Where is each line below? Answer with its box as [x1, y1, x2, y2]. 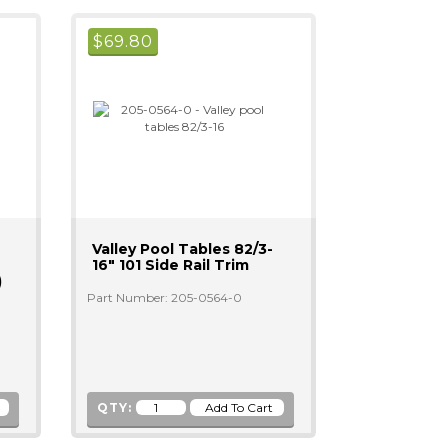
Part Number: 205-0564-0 [86, 290, 242, 305]
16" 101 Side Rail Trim [91, 256, 249, 274]
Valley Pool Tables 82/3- [91, 240, 273, 258]
